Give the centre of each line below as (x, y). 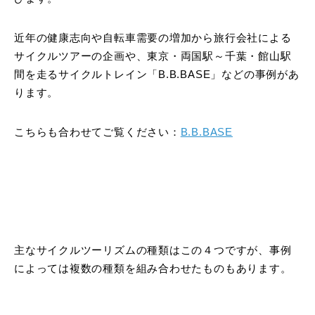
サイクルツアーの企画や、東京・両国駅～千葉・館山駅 (153, 57)
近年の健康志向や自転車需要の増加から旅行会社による (153, 38)
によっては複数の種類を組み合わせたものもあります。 (153, 269)
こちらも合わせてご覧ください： (97, 133)
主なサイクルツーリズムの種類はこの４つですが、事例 (153, 251)
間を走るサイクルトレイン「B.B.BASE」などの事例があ (157, 75)
